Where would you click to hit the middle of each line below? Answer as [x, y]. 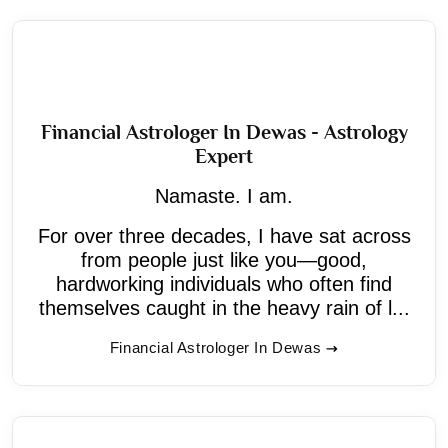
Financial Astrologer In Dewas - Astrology [224, 131]
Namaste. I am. [224, 195]
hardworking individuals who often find [224, 283]
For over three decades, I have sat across [224, 235]
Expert [224, 155]
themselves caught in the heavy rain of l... [224, 307]
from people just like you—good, [224, 259]
